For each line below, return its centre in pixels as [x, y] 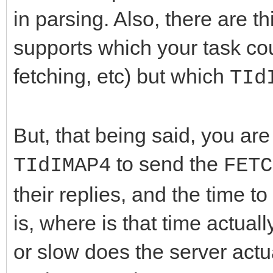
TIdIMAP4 [62, 165]
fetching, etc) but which [122, 76]
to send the [167, 164]
